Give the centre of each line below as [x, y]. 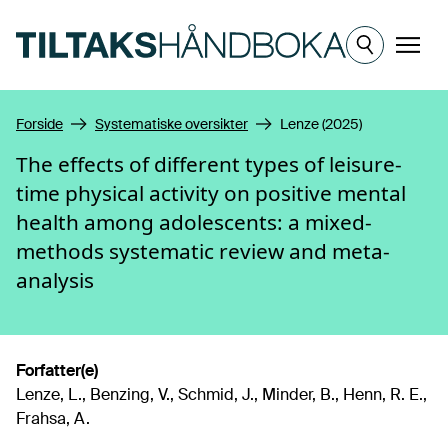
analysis [55, 280]
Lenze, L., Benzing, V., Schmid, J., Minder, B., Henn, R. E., [221, 394]
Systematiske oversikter [171, 124]
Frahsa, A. [53, 418]
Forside [39, 124]
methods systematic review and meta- [203, 251]
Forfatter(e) [57, 370]
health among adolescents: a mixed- [194, 222]
